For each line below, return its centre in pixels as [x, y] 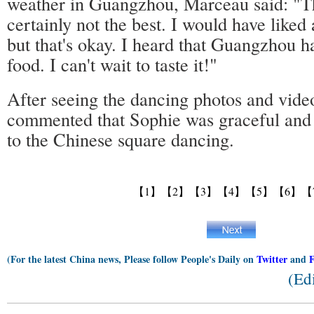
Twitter [272, 259]
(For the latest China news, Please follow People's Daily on [132, 259]
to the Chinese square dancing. [126, 139]
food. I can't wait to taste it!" [112, 64]
